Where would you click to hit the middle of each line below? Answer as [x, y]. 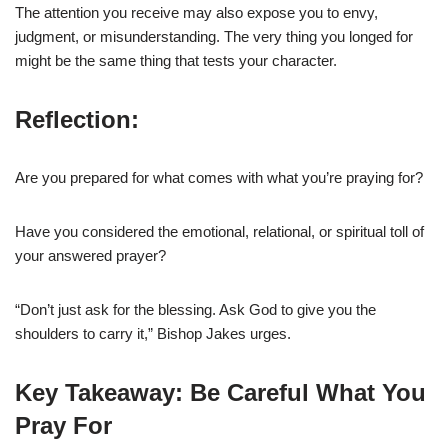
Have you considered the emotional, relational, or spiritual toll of [219, 231]
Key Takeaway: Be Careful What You [220, 392]
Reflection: [77, 119]
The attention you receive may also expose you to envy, [196, 12]
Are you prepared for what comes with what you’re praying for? [219, 177]
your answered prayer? [90, 255]
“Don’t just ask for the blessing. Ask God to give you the [195, 309]
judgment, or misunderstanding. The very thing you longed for [214, 36]
